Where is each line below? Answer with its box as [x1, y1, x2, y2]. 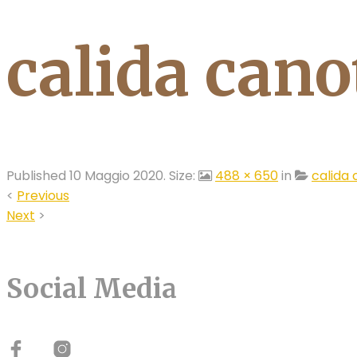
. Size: [163, 166, 198, 185]
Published [6, 166, 69, 185]
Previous [17, 186, 69, 205]
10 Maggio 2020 [69, 166, 163, 185]
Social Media [6, 272, 177, 306]
